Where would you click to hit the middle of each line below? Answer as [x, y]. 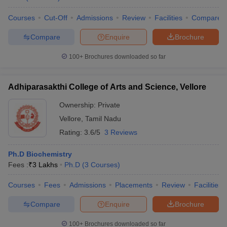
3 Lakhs [45, 165]
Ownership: [79, 105]
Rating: [72, 132]
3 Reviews [121, 132]
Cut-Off [56, 18]
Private [109, 105]
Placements [134, 185]
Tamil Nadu [103, 119]
